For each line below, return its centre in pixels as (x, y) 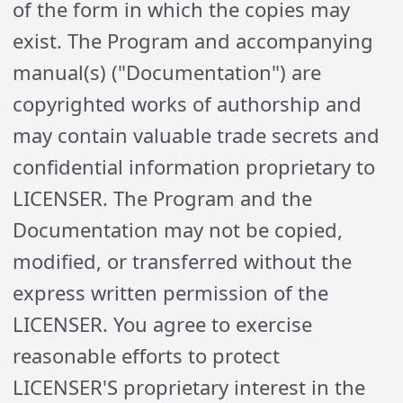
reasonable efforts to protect (147, 355)
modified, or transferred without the (183, 261)
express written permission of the (171, 292)
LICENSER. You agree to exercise (163, 324)
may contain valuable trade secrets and (197, 135)
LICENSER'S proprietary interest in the (189, 387)
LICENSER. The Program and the (163, 198)
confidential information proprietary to (194, 166)
